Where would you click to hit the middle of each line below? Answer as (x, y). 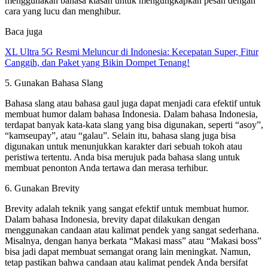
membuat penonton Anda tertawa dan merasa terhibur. (106, 167)
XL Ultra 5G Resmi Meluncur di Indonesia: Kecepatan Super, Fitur (132, 51)
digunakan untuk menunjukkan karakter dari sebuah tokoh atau (124, 146)
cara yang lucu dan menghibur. (63, 11)
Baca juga (24, 31)
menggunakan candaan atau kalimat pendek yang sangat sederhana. (132, 230)
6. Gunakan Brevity (42, 188)
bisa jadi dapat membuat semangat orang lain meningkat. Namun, (128, 251)
